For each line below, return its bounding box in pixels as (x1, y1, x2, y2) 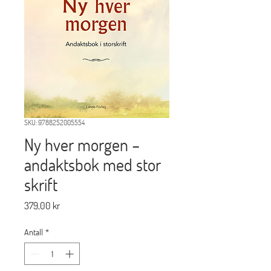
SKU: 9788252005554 (24, 118, 85, 127)
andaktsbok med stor (24, 154, 161, 175)
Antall (24, 227, 43, 237)
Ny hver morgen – (24, 134, 140, 155)
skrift (24, 174, 57, 195)
